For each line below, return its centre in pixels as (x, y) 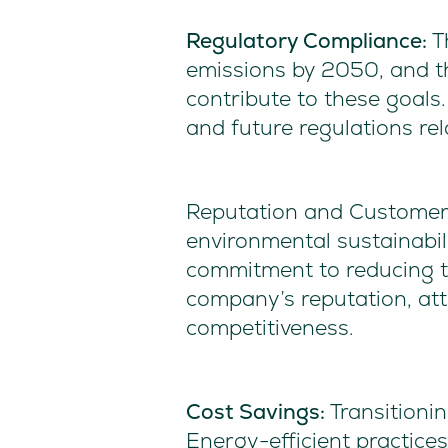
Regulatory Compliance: (306, 41)
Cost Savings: (255, 412)
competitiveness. (270, 328)
